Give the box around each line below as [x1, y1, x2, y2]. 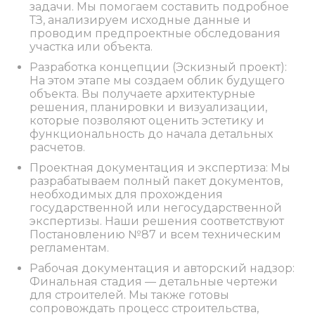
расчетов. [30, 140, 86, 154]
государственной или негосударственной [30, 200, 283, 214]
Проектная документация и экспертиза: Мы [30, 160, 291, 174]
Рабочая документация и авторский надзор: [30, 261, 295, 275]
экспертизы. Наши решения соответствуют [30, 214, 285, 228]
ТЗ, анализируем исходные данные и [30, 13, 252, 27]
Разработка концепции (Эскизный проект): [30, 60, 288, 74]
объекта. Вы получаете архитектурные [30, 86, 256, 101]
